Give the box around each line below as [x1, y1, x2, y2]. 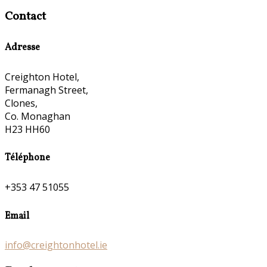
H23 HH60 [5, 122, 50, 136]
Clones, [5, 96, 38, 110]
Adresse [5, 41, 40, 54]
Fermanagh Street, [5, 83, 88, 97]
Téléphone [5, 151, 50, 165]
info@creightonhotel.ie [5, 238, 107, 252]
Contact [5, 8, 46, 26]
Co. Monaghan [5, 109, 70, 123]
